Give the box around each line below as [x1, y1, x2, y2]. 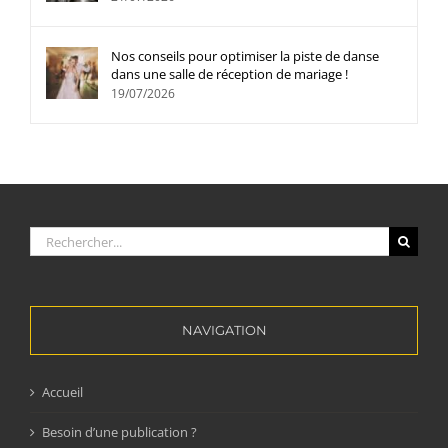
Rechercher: [29, 226, 99, 245]
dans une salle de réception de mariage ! [111, 65, 348, 84]
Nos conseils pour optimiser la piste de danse [111, 47, 379, 66]
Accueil [42, 383, 83, 402]
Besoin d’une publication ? [42, 423, 197, 442]
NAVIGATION [181, 322, 267, 339]
